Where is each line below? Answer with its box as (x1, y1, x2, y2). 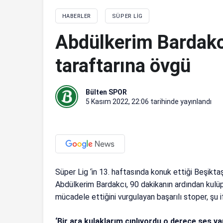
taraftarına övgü (55, 54, 191, 77)
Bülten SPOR (86, 88, 127, 96)
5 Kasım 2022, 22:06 (86, 97, 149, 106)
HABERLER (62, 12, 91, 19)
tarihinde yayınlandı (149, 97, 212, 106)
